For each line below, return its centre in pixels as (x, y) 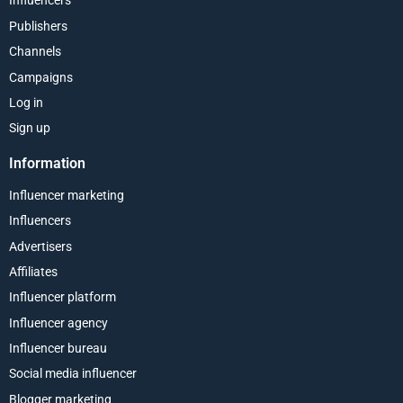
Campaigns (41, 77)
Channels (35, 52)
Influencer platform (63, 297)
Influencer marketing (67, 195)
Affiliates (33, 271)
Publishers (38, 26)
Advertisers (40, 246)
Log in (26, 102)
